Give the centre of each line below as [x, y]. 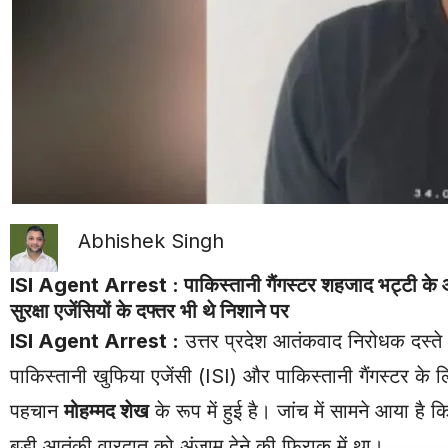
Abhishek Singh [151, 240]
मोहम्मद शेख [106, 410]
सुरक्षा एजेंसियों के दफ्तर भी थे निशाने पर [149, 310]
